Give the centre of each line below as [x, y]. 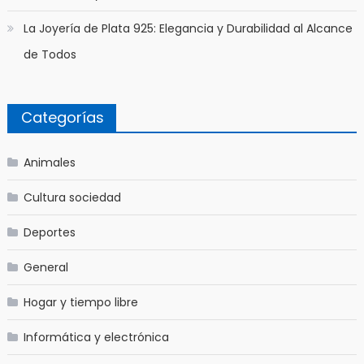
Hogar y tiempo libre [80, 302]
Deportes [49, 232]
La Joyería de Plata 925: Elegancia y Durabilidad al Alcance [188, 28]
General [45, 267]
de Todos [50, 54]
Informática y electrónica [96, 337]
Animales [49, 162]
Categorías [62, 117]
